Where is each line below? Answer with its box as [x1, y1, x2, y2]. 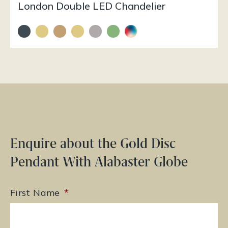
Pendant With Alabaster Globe [10, 153, 188, 170]
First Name [10, 187, 60, 198]
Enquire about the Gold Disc [10, 135, 176, 152]
